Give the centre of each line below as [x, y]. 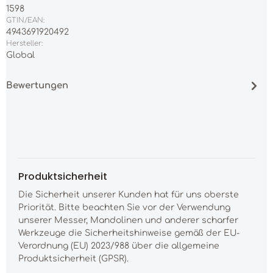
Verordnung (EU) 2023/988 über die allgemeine [119, 246]
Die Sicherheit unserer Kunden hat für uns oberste [129, 195]
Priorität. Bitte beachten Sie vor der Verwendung [124, 208]
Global [20, 55]
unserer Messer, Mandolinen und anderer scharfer [128, 221]
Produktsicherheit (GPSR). [73, 259]
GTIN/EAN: [25, 21]
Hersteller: [24, 44]
